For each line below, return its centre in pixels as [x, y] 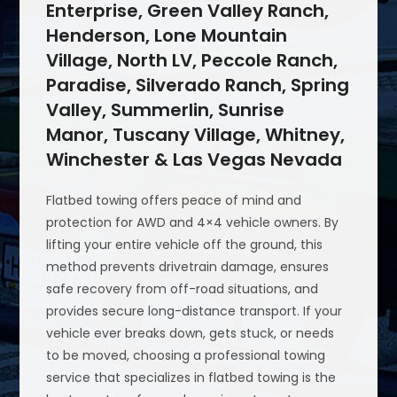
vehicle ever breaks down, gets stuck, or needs [191, 334]
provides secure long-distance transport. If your [195, 311]
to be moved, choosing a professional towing [186, 356]
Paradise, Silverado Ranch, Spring [198, 86]
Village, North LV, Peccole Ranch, [192, 61]
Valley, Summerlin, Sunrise [166, 110]
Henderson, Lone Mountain [167, 36]
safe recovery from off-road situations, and [183, 289]
